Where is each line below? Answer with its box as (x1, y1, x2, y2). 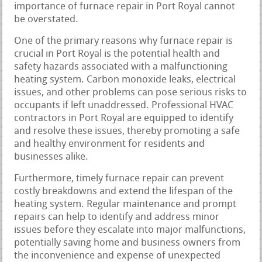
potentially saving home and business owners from (14, 237, 241, 248)
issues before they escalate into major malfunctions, (14, 225, 246, 235)
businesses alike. (14, 151, 89, 162)
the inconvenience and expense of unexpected (14, 250, 221, 261)
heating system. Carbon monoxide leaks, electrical (14, 74, 236, 85)
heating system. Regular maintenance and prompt (14, 199, 237, 209)
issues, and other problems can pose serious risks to (14, 87, 247, 98)
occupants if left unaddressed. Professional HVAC (14, 100, 234, 111)
